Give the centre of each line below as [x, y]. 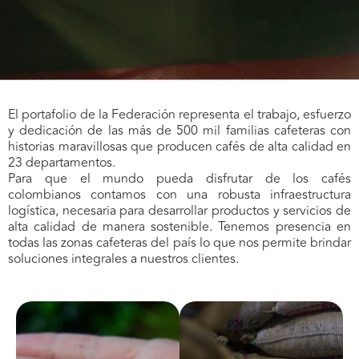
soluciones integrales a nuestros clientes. [123, 258]
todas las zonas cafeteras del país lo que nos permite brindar [179, 242]
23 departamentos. [62, 162]
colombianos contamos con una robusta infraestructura [179, 194]
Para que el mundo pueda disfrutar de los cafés [179, 178]
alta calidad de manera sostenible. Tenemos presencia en [179, 226]
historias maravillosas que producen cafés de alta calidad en [179, 146]
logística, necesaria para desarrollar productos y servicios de [179, 210]
